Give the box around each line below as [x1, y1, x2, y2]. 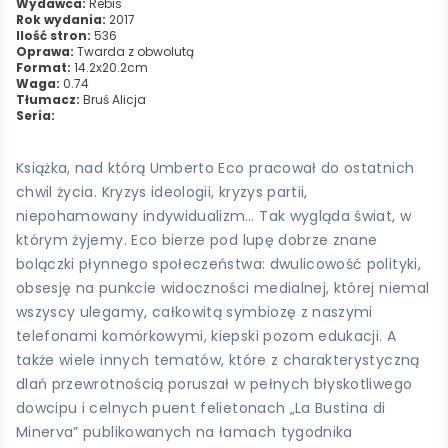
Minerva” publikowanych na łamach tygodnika [16, 421, 353, 442]
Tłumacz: [16, 90, 80, 108]
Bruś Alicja [83, 90, 146, 108]
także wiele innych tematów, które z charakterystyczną [16, 349, 420, 370]
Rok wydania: [16, 10, 106, 28]
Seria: [16, 106, 55, 124]
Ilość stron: [16, 26, 91, 44]
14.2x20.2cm [71, 58, 148, 76]
